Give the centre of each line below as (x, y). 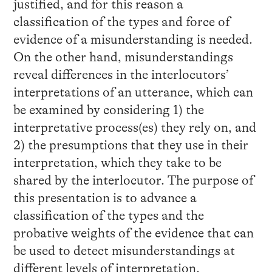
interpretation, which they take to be (117, 163)
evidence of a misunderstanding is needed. (133, 40)
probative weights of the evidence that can (133, 233)
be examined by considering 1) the (108, 110)
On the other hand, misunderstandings (123, 57)
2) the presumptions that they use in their (131, 145)
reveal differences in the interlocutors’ (121, 75)
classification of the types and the (108, 216)
